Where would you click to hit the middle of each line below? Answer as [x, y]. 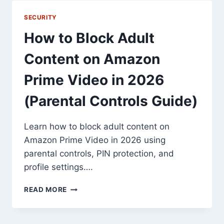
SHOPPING [86, 12]
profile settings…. [58, 167]
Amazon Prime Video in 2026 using [95, 140]
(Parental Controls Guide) [111, 101]
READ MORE [46, 190]
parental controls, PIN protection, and [99, 154]
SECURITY [40, 17]
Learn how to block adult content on [97, 127]
